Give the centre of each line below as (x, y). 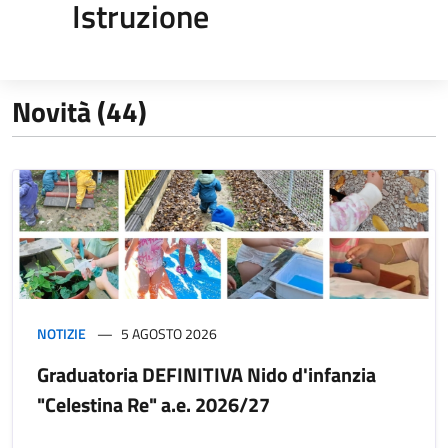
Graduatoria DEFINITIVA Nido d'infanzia (206, 374)
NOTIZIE (61, 333)
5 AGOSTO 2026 (169, 333)
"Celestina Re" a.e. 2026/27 (153, 404)
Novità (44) (79, 111)
